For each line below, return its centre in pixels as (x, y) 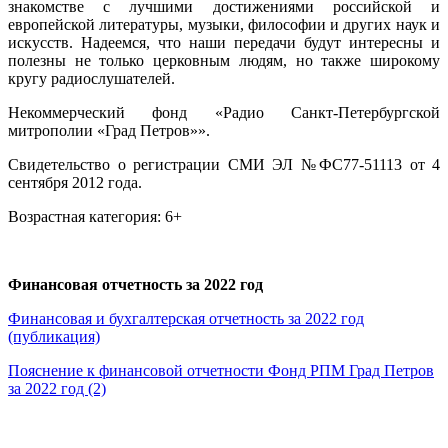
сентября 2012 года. (75, 183)
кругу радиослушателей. (91, 79)
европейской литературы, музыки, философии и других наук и (224, 25)
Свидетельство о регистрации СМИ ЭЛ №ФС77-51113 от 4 (224, 165)
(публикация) (54, 337)
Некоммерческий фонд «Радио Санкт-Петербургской (224, 113)
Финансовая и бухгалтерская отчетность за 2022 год (186, 319)
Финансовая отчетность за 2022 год (135, 285)
